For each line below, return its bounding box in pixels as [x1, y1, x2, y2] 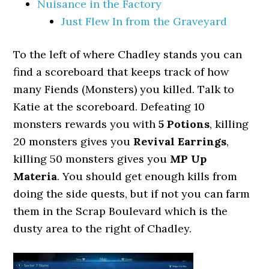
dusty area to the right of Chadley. [13, 222, 192, 235]
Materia [13, 169, 58, 183]
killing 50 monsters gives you [13, 152, 171, 166]
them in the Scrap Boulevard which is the [13, 204, 228, 218]
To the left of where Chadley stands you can [13, 47, 243, 61]
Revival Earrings [133, 134, 227, 148]
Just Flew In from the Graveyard [61, 14, 228, 28]
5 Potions [159, 117, 210, 131]
